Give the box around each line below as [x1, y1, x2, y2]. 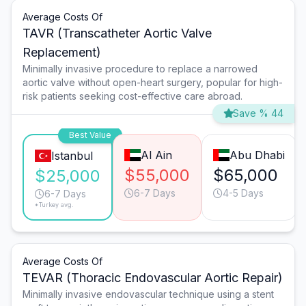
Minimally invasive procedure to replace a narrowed [23, 63, 258, 75]
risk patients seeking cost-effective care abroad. [23, 90, 242, 102]
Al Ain [140, 148, 172, 163]
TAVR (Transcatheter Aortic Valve [23, 26, 212, 41]
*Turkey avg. [35, 201, 74, 209]
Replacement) [23, 45, 101, 60]
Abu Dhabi [229, 148, 285, 163]
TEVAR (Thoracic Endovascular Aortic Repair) [23, 270, 283, 286]
